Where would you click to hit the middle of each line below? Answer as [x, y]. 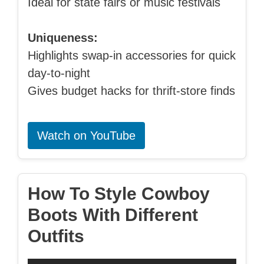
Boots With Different [113, 214]
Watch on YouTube [86, 135]
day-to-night [59, 73]
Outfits [56, 236]
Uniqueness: [63, 37]
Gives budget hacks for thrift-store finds [131, 90]
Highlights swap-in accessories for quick [132, 55]
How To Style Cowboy [119, 193]
